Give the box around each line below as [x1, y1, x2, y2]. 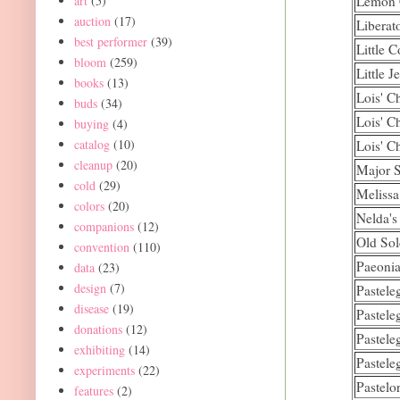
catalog [73, 135, 110, 153]
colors [73, 196, 104, 214]
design [73, 279, 106, 296]
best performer [73, 32, 147, 50]
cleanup [73, 155, 112, 173]
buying [73, 114, 109, 132]
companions [73, 217, 134, 235]
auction [73, 12, 111, 29]
